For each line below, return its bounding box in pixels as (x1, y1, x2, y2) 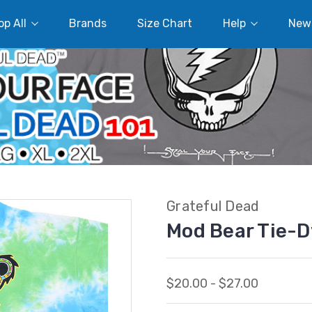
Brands (68, 17, 107, 30)
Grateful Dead (166, 197, 260, 214)
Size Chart (136, 17, 192, 30)
